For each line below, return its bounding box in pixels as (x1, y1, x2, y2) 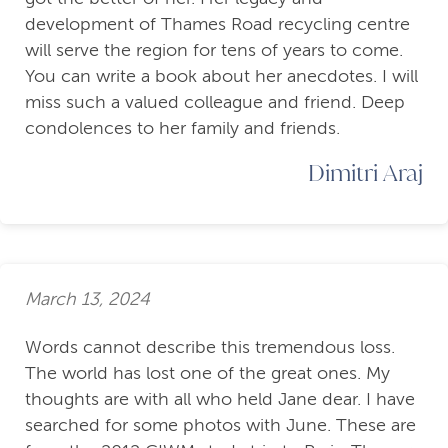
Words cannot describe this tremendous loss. (25, 337, 395, 358)
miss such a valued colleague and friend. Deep (25, 92, 405, 113)
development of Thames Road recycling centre (25, 14, 410, 35)
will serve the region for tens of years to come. (25, 40, 403, 61)
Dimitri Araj (308, 157, 423, 188)
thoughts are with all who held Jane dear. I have (25, 389, 415, 410)
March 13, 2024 (25, 288, 150, 309)
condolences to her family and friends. (25, 118, 340, 139)
